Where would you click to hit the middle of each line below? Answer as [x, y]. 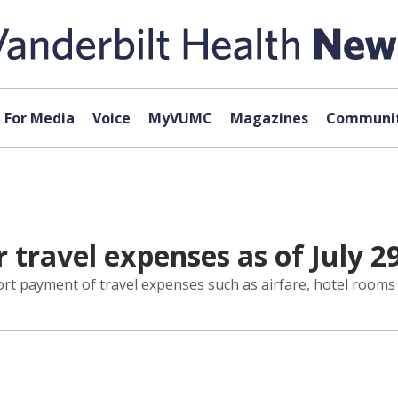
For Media [39, 118]
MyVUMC [180, 118]
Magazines [269, 118]
